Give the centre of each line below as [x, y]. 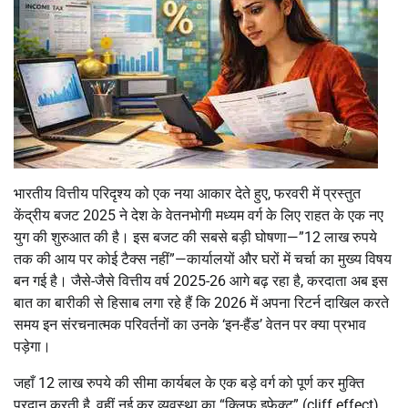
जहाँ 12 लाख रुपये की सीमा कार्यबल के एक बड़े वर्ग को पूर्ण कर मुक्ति [189, 382]
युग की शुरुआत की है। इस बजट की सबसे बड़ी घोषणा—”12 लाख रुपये [195, 237]
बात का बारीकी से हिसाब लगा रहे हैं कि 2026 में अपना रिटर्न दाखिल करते [201, 302]
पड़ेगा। [32, 346]
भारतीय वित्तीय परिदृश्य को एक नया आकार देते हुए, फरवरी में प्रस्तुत [187, 193]
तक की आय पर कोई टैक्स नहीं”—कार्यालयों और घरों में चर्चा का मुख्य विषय [203, 259]
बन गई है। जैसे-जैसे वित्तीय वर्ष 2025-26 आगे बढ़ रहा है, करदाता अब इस [201, 280]
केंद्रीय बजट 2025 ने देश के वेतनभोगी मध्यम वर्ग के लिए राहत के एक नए [199, 215]
